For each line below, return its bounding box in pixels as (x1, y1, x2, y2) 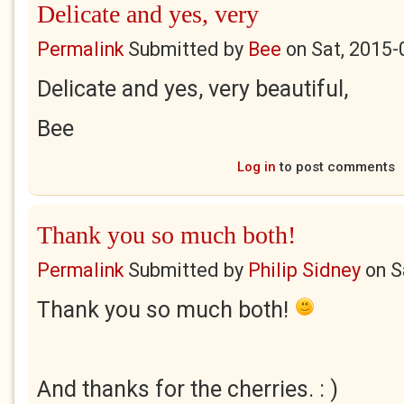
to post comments (275, 159, 395, 175)
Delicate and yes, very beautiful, (37, 76, 348, 102)
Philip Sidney (248, 259, 361, 281)
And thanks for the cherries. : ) (37, 376, 338, 402)
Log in (236, 159, 276, 175)
